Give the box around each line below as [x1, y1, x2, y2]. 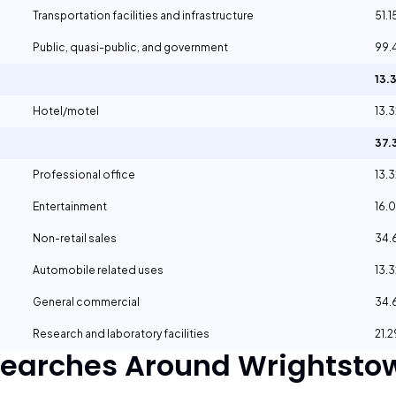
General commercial [33, 295, 140, 308]
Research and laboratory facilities [33, 327, 209, 340]
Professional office [33, 168, 135, 181]
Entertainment [33, 200, 107, 213]
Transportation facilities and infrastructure [33, 9, 254, 22]
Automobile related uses [33, 263, 164, 277]
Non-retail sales [33, 232, 117, 245]
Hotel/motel [33, 104, 99, 118]
